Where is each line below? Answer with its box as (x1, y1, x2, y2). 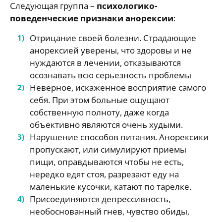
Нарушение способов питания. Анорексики (30, 131, 209, 143)
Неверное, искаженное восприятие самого (30, 82, 206, 93)
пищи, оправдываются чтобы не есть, (30, 156, 184, 167)
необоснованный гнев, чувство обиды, (30, 206, 189, 217)
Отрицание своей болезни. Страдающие (30, 32, 196, 44)
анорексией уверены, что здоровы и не (30, 45, 192, 56)
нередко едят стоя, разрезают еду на (30, 168, 179, 180)
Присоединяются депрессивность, (30, 193, 170, 205)
